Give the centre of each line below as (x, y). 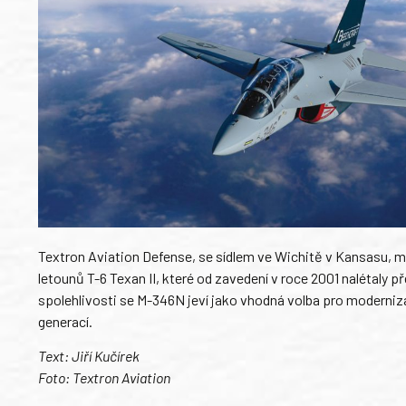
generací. (65, 321)
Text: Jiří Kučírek (89, 356)
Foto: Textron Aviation (104, 378)
